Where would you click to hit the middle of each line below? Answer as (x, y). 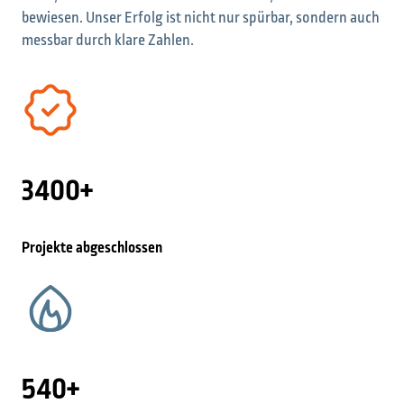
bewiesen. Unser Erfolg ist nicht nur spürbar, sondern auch (201, 18)
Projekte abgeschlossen (92, 248)
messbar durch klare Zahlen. (108, 41)
